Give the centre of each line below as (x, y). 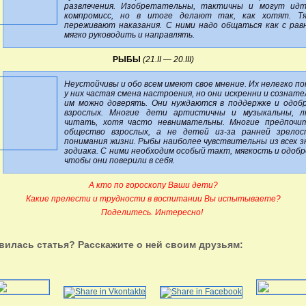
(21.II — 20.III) (168, 59)
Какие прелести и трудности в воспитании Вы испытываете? (153, 198)
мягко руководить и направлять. (129, 34)
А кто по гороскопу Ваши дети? (153, 185)
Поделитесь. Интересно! (153, 212)
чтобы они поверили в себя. (120, 160)
